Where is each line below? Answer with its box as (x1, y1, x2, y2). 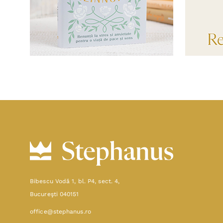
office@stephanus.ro (30, 208, 91, 215)
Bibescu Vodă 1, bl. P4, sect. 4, (30, 177, 120, 185)
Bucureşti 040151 (30, 190, 79, 198)
